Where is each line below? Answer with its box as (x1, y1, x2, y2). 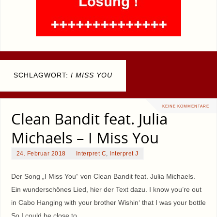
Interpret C (76, 150, 107, 157)
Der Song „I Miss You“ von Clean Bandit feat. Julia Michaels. (11, 172, 195, 180)
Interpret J (109, 150, 139, 157)
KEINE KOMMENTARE (162, 103, 209, 108)
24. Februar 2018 (16, 150, 66, 157)
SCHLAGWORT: (14, 71, 71, 79)
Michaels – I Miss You (11, 127, 159, 148)
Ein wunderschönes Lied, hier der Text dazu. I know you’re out (11, 185, 201, 193)
